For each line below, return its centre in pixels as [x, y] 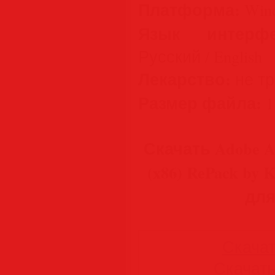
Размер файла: [200, 103]
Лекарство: [184, 79]
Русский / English [200, 56]
